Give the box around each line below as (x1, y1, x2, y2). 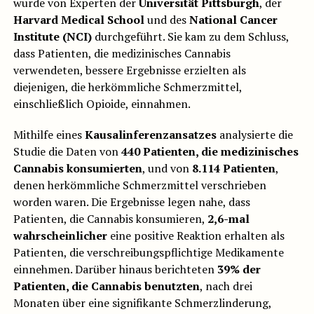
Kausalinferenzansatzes (84, 127, 217, 143)
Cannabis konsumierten (13, 161, 142, 177)
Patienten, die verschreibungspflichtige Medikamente (13, 245, 284, 261)
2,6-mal (207, 211, 250, 227)
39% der (217, 261, 261, 278)
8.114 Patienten (191, 161, 275, 177)
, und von (142, 161, 192, 177)
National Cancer (189, 12, 278, 28)
